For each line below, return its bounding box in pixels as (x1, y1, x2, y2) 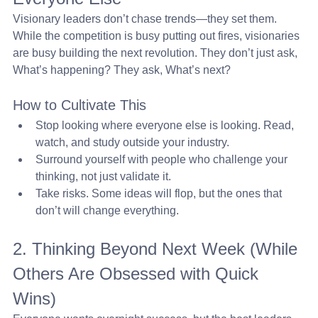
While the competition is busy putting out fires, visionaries (13, 30, 302, 42)
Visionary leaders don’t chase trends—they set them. (13, 13, 280, 25)
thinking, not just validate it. (35, 170, 171, 182)
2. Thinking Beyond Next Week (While (13, 239, 302, 258)
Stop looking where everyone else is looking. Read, (35, 119, 297, 131)
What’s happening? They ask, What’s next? (13, 64, 231, 76)
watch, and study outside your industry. (35, 136, 229, 148)
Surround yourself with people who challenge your (35, 153, 290, 165)
